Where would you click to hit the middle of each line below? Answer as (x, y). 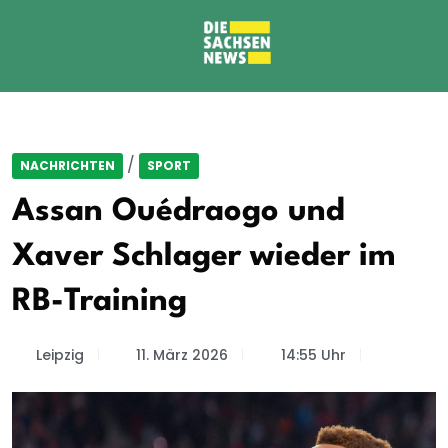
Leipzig (59, 355)
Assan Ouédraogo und (178, 211)
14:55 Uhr (313, 355)
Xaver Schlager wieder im (204, 256)
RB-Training (99, 301)
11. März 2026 (182, 355)
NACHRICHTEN (67, 165)
